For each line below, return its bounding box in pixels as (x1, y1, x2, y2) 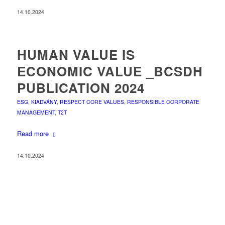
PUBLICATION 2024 (17, 78, 145, 97)
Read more (17, 129, 49, 139)
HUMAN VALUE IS (17, 45, 135, 64)
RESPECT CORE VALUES (59, 98, 124, 106)
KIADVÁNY (31, 98, 57, 106)
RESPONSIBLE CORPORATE (127, 98, 199, 106)
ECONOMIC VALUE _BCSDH (17, 62, 203, 81)
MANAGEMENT (17, 108, 55, 117)
